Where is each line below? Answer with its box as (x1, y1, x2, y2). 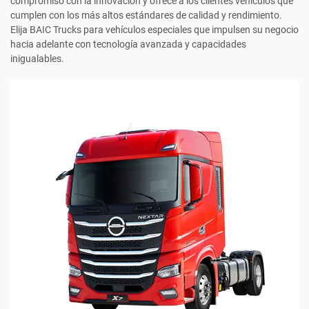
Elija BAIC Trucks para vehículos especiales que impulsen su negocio (10, 24, 299, 36)
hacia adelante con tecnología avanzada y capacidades (10, 39, 246, 50)
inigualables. (10, 53, 64, 65)
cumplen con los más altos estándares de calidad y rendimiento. (10, 10, 282, 21)
